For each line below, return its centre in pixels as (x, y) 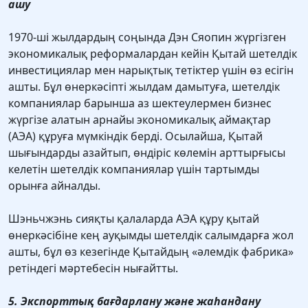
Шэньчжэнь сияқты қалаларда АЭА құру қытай (134, 219)
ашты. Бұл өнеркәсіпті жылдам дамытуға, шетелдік (144, 87)
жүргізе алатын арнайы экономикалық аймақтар (140, 120)
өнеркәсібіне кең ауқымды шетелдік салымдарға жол (151, 235)
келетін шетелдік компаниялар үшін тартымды (134, 169)
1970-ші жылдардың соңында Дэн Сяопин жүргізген (147, 37)
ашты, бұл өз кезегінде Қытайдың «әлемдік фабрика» (151, 252)
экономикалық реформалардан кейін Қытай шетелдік (153, 54)
